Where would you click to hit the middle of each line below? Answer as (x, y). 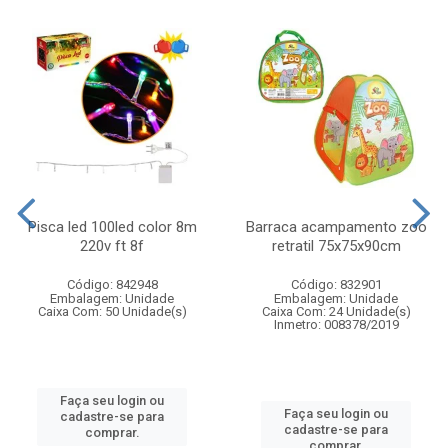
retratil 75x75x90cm (336, 245)
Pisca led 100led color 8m (112, 226)
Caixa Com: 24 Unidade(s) (336, 311)
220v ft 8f (112, 245)
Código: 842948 (112, 284)
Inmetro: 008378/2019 (336, 324)
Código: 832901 (336, 284)
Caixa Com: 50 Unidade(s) (112, 311)
